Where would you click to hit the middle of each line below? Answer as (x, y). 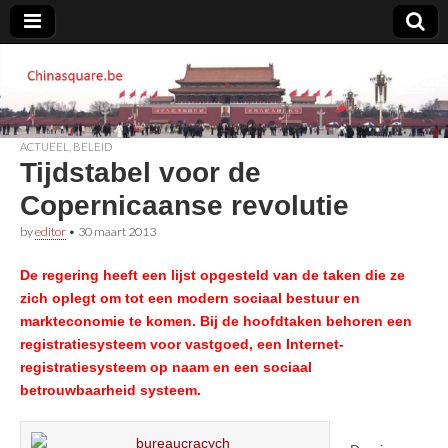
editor (50, 231)
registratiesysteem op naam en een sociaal (166, 366)
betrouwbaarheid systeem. (110, 389)
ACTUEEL (44, 146)
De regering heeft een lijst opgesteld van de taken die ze (212, 274)
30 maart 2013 (117, 231)
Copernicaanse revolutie (184, 205)
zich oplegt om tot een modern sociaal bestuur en (190, 297)
